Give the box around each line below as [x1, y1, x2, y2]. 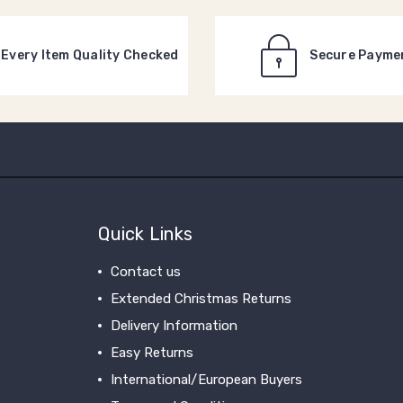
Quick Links [98, 223, 193, 245]
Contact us [111, 264, 182, 280]
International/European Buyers [111, 372, 303, 388]
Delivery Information [111, 318, 238, 334]
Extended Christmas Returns [111, 291, 292, 307]
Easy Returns [111, 345, 194, 361]
